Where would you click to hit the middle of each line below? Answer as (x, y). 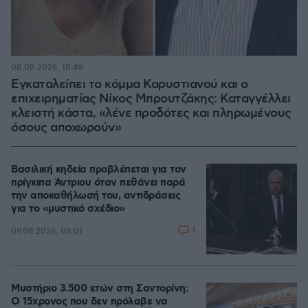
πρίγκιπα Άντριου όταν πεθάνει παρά (98, 183)
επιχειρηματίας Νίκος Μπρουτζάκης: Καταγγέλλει (151, 99)
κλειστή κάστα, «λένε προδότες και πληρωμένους (151, 113)
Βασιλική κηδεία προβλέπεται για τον (99, 170)
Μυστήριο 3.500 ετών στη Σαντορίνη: (99, 289)
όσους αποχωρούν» (66, 128)
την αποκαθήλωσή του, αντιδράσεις (96, 196)
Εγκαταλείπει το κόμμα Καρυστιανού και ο (130, 85)
